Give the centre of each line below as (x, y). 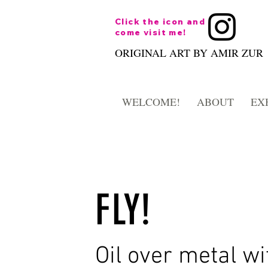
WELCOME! (151, 101)
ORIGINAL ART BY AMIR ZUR (189, 53)
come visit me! (151, 32)
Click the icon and (160, 22)
